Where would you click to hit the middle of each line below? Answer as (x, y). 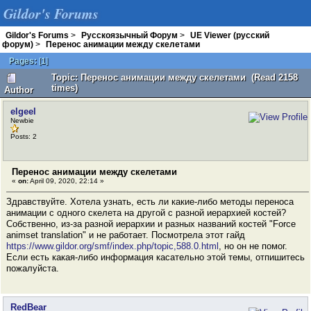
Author (19, 90)
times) (65, 88)
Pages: (23, 61)
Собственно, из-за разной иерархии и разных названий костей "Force (151, 224)
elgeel (23, 111)
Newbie (22, 120)
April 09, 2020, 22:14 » (66, 181)
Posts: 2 (24, 136)
